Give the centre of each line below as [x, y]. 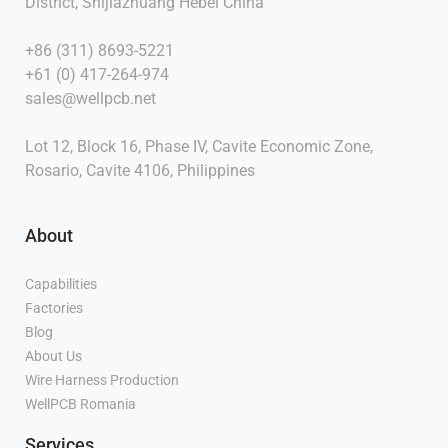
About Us [53, 356]
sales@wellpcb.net [90, 99]
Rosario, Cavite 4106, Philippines [140, 171]
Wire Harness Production [102, 380]
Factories [54, 308]
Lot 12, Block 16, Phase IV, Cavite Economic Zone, [199, 147]
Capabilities [61, 284]
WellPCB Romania [80, 404]
